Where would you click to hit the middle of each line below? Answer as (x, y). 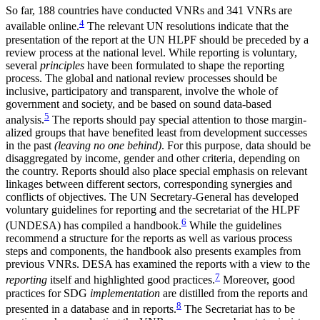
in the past (30, 145)
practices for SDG (48, 293)
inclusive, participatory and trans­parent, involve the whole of (142, 91)
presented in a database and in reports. (91, 309)
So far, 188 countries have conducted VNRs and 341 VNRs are (149, 11)
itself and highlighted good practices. (131, 280)
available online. (42, 26)
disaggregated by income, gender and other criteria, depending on (153, 158)
